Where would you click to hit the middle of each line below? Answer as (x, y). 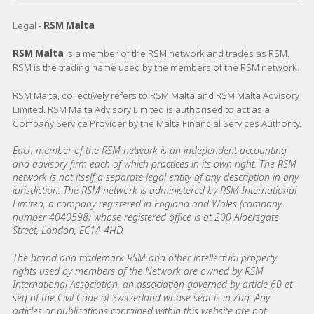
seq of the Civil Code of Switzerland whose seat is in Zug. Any (141, 297)
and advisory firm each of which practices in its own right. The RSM (155, 163)
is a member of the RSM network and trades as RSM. (178, 53)
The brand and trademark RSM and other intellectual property (145, 257)
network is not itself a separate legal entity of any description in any (156, 177)
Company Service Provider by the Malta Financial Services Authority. (157, 123)
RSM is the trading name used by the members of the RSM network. (156, 67)
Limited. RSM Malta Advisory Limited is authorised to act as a (141, 109)
